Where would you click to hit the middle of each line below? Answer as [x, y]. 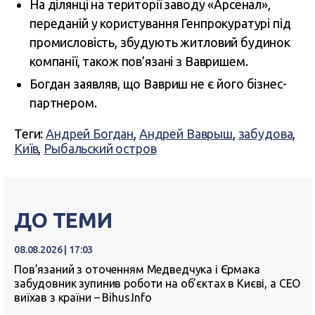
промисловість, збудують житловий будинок [160, 43]
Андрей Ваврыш [186, 134]
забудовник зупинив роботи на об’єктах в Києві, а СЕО [157, 284]
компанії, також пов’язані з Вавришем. [139, 62]
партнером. [63, 103]
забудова [265, 134]
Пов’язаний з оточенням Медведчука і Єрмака [137, 270]
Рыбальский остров [100, 149]
